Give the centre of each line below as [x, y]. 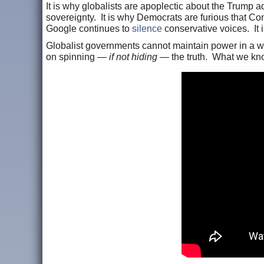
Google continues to [89, 28]
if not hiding [133, 57]
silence [147, 28]
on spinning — [77, 57]
